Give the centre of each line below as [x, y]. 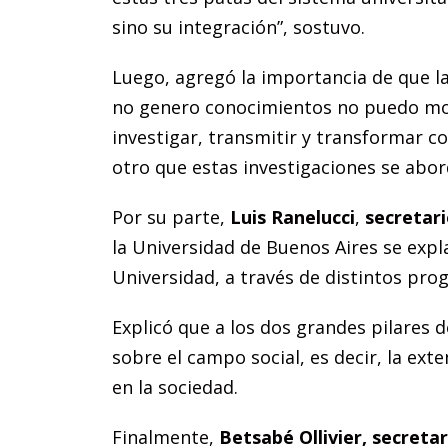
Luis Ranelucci [292, 217]
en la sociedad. [175, 387]
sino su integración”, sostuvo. [238, 27]
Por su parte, [171, 217]
